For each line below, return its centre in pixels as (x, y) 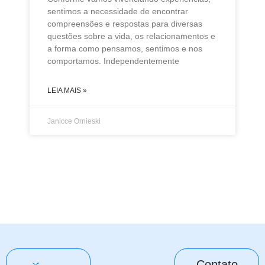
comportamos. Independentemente (113, 61)
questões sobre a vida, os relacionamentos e (131, 36)
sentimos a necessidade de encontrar (118, 11)
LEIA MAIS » (67, 90)
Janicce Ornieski (74, 121)
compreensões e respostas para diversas (125, 23)
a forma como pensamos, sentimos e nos (125, 48)
